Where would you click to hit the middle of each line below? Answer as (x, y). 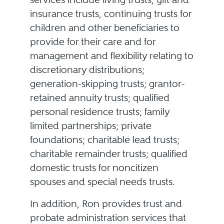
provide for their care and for (92, 42)
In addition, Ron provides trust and (106, 204)
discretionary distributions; (87, 70)
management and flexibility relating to (111, 56)
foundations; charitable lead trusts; (104, 140)
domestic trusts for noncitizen (94, 168)
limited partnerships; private (90, 126)
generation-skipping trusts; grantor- (107, 84)
